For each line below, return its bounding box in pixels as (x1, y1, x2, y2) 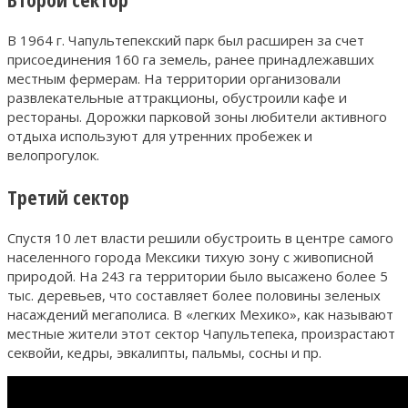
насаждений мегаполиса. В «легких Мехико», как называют (7, 304, 393, 323)
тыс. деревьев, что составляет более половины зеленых (7, 285, 381, 304)
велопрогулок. (7, 145, 99, 164)
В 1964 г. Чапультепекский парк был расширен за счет (7, 30, 364, 49)
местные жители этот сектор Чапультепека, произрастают (7, 323, 395, 342)
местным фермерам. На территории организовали (7, 68, 341, 87)
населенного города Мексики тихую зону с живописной (7, 247, 373, 266)
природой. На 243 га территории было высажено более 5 (7, 266, 388, 285)
